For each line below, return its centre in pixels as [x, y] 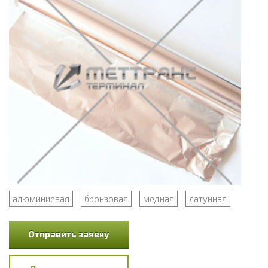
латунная [208, 199]
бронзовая [106, 199]
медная [159, 199]
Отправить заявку [69, 234]
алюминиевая [41, 199]
